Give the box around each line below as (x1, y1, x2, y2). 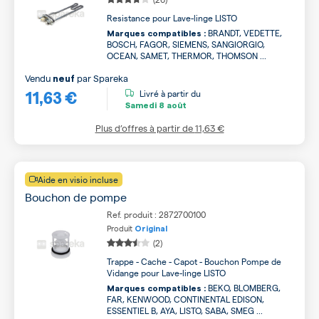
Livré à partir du (140, 87, 201, 99)
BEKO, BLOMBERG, (206, 282, 281, 293)
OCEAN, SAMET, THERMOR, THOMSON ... (107, 50, 266, 61)
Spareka (93, 72, 128, 84)
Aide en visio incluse (38, 174, 118, 185)
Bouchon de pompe (25, 189, 127, 204)
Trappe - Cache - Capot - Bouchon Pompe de (107, 256, 281, 267)
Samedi (125, 100, 157, 110)
